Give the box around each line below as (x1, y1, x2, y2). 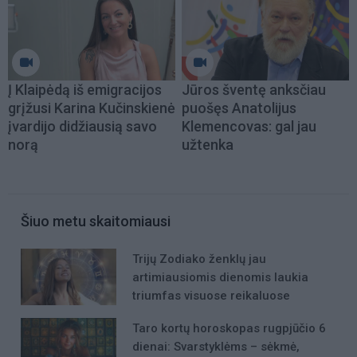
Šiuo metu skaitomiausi (21, 212, 171, 229)
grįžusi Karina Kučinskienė (8, 99, 175, 116)
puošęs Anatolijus (182, 99, 296, 116)
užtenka (182, 135, 233, 153)
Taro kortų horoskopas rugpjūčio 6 (132, 320, 326, 335)
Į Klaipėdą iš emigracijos (8, 80, 162, 98)
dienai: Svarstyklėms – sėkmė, (132, 339, 300, 354)
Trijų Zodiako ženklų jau (132, 251, 266, 266)
